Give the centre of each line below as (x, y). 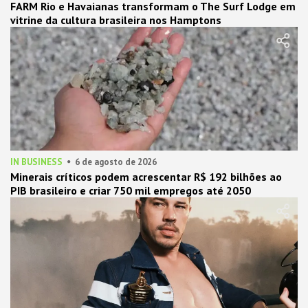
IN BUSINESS (36, 162)
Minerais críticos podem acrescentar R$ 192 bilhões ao (146, 177)
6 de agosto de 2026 (116, 162)
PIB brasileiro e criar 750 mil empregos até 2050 (131, 191)
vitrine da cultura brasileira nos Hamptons (116, 20)
